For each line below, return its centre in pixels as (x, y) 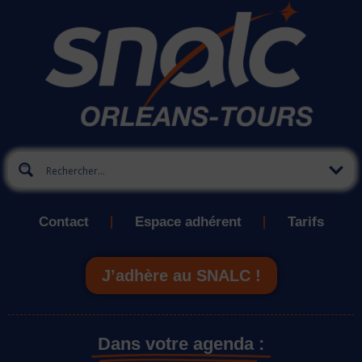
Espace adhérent (188, 222)
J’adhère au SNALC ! (181, 276)
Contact (63, 222)
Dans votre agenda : (181, 344)
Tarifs (305, 222)
